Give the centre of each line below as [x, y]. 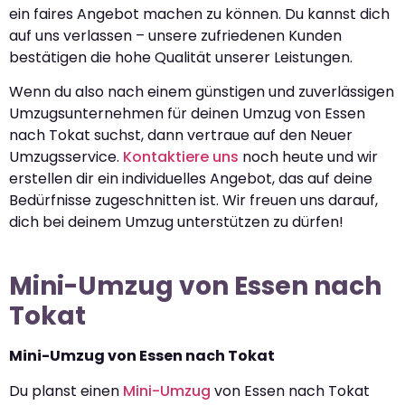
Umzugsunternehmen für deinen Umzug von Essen [187, 114]
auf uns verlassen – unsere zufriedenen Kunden [175, 35]
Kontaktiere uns [181, 157]
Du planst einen [66, 391]
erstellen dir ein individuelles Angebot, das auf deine [191, 179]
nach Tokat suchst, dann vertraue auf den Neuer [181, 136]
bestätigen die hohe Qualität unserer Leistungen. [181, 57]
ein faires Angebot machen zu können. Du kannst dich [199, 14]
